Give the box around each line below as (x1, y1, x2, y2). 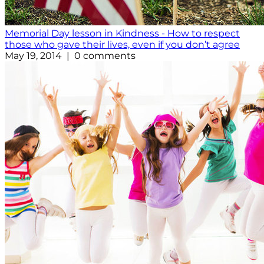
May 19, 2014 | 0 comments (5, 50, 136, 62)
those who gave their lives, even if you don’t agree (5, 39, 240, 51)
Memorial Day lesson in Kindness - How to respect (5, 28, 240, 39)
